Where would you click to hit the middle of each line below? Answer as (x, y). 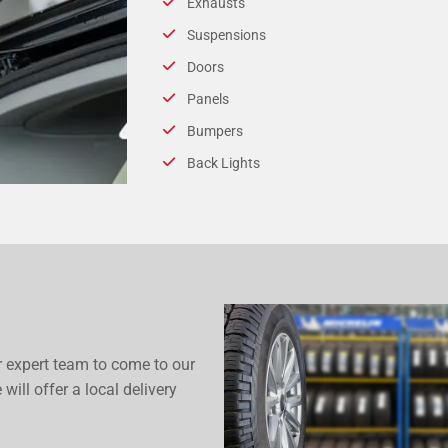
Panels (207, 98)
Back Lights (223, 162)
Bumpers (214, 130)
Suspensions (226, 34)
